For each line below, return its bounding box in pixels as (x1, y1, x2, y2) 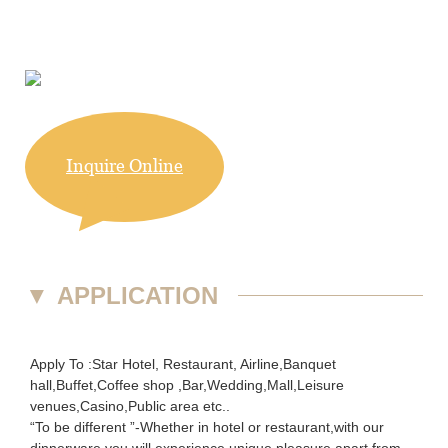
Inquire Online (66, 155, 183, 177)
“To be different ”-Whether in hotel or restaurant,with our (30, 418, 384, 435)
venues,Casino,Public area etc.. (30, 397, 230, 414)
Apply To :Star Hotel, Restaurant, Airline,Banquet (30, 355, 336, 372)
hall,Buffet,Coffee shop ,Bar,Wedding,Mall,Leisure (30, 376, 344, 393)
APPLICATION (57, 281, 218, 309)
